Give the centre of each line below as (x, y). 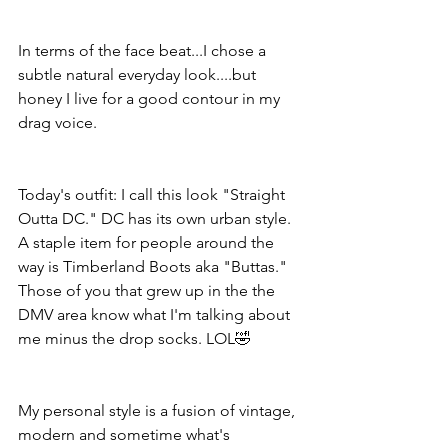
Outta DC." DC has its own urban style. (156, 218)
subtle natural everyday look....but (139, 74)
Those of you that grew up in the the (148, 290)
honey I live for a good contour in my (151, 98)
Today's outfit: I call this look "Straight (153, 194)
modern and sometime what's (126, 434)
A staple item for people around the (148, 242)
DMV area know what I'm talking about (156, 314)
